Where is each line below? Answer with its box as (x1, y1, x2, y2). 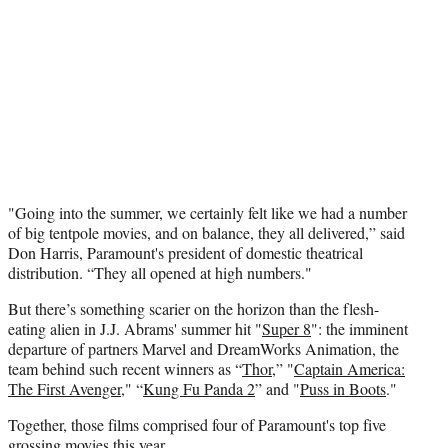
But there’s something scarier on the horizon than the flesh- (8, 297, 379, 319)
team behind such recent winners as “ (8, 357, 242, 379)
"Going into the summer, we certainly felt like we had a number (8, 201, 407, 223)
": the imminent (311, 317, 408, 339)
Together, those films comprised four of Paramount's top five (8, 413, 386, 435)
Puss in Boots (300, 377, 386, 399)
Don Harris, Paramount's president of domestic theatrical (8, 241, 363, 263)
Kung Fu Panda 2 (143, 377, 255, 399)
